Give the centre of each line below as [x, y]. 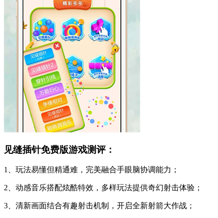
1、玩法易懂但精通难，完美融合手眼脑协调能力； [91, 170]
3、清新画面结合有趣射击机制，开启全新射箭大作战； [99, 206]
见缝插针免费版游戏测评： [59, 149]
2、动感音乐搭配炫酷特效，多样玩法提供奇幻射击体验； [103, 188]
